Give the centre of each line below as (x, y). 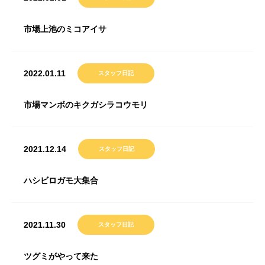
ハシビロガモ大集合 (61, 180)
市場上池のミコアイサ (65, 29)
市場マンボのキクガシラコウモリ (86, 105)
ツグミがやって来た (61, 256)
